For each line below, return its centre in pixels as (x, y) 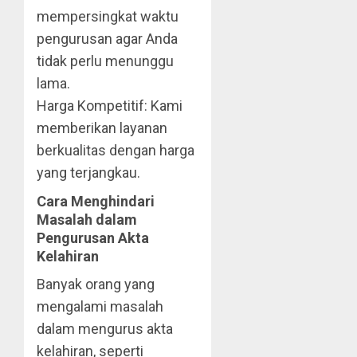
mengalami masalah (100, 307)
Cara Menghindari (96, 202)
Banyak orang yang (96, 284)
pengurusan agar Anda (107, 39)
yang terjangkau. (88, 173)
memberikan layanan (102, 128)
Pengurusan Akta (93, 238)
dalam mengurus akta (105, 329)
